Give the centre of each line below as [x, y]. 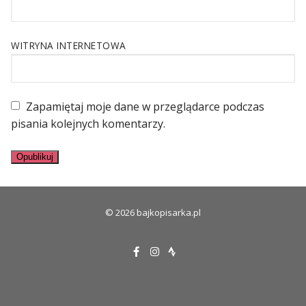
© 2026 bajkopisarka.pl [153, 212]
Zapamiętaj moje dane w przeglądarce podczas [145, 106]
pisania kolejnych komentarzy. [88, 123]
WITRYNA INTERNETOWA [69, 46]
